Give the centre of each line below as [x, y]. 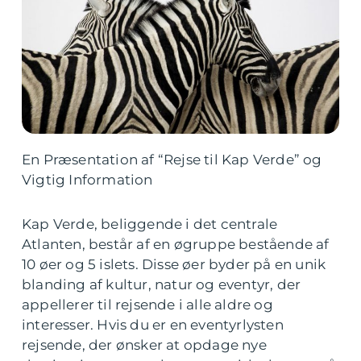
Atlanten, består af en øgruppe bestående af [176, 244]
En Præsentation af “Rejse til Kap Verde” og [172, 160]
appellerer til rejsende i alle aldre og [147, 305]
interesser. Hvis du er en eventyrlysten [153, 325]
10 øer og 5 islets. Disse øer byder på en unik [174, 264]
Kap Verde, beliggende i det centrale [150, 224]
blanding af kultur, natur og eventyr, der [162, 284]
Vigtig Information [87, 180]
